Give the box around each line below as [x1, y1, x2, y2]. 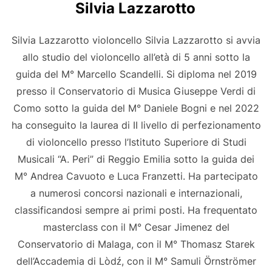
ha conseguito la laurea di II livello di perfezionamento [11, 119, 261, 132]
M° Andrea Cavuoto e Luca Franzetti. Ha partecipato [14, 170, 258, 183]
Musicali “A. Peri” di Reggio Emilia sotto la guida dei [18, 153, 254, 166]
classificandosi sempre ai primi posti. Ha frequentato [15, 204, 257, 217]
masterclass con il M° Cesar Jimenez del [42, 221, 229, 234]
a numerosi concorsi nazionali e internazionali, [30, 187, 242, 200]
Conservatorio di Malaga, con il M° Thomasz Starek [17, 238, 255, 251]
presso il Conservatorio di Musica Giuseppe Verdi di [16, 85, 256, 98]
